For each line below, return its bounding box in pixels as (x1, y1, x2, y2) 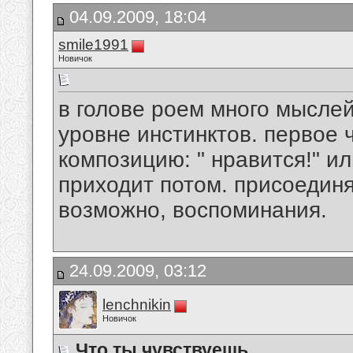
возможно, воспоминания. (58, 198, 327, 223)
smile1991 (58, 36, 128, 53)
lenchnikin (102, 296, 171, 313)
